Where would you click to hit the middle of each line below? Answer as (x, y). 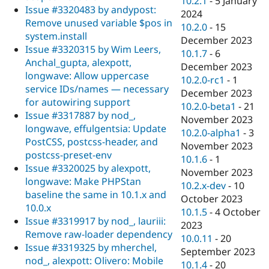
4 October (238, 212)
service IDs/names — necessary (97, 89)
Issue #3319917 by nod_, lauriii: (95, 221)
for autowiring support (78, 102)
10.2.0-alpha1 (211, 133)
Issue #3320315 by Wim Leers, (93, 49)
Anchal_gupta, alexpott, (78, 62)
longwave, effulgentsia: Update (96, 128)
